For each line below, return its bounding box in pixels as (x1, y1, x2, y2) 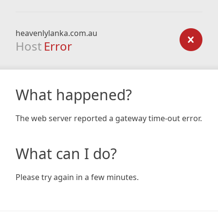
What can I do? (16, 144, 117, 163)
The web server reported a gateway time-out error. (16, 113, 202, 124)
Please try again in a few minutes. (16, 172, 139, 182)
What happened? (16, 85, 132, 105)
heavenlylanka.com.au (16, 28, 97, 38)
